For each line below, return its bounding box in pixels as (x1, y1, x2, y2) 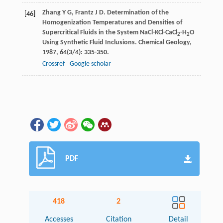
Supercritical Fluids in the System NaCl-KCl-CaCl (42, 29, 177, 37)
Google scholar (69, 60, 111, 68)
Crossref (42, 60, 65, 68)
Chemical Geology (138, 39, 190, 47)
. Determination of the (103, 9, 169, 17)
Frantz (75, 9, 94, 17)
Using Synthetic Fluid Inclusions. (42, 39, 138, 47)
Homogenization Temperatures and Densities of (42, 19, 182, 27)
